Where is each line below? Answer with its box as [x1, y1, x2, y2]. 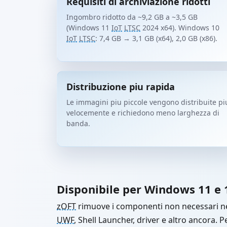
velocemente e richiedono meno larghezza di [66, 108, 219, 118]
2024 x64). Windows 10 [140, 23, 219, 32]
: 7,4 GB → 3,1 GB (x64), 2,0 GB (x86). [95, 33, 217, 43]
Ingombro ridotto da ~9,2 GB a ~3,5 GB [66, 12, 198, 22]
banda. [66, 119, 90, 128]
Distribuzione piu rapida [66, 81, 175, 93]
